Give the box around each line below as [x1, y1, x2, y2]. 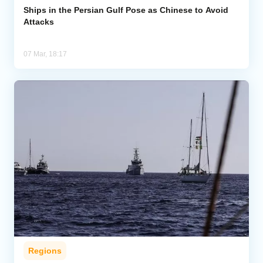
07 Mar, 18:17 [23, 49, 67, 58]
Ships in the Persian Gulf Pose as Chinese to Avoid [23, 5, 228, 15]
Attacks [23, 16, 54, 26]
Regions [28, 246, 62, 256]
